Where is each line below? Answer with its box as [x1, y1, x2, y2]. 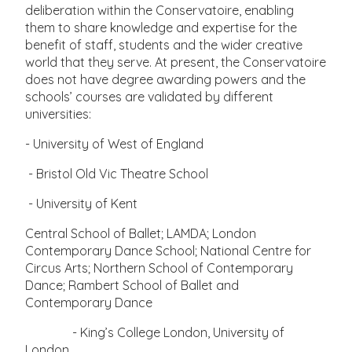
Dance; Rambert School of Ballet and [25, 277, 240, 293]
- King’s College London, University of [25, 324, 285, 340]
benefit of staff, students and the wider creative [25, 36, 303, 53]
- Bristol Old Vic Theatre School [25, 165, 209, 181]
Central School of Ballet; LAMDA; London [25, 225, 257, 241]
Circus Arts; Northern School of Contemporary [25, 259, 294, 276]
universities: [25, 105, 92, 122]
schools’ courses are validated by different [25, 88, 274, 104]
